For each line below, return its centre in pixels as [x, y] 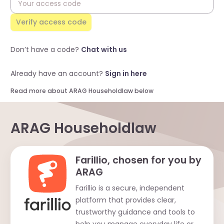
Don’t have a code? [46, 49]
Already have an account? [58, 73]
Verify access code [51, 22]
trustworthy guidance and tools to [135, 212]
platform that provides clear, [125, 200]
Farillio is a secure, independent [130, 188]
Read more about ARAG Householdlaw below [82, 91]
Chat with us [104, 49]
